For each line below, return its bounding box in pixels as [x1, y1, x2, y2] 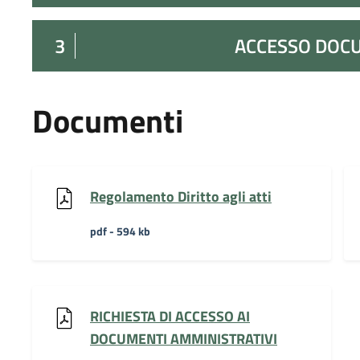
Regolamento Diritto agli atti [90, 185, 272, 207]
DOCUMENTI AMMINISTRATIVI [90, 327, 277, 350]
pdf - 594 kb [90, 222, 150, 239]
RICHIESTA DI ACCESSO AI [90, 305, 250, 327]
